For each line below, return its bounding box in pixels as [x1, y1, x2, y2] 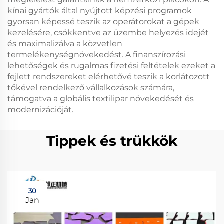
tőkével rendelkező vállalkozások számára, [7, 83, 174, 92]
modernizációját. [7, 105, 73, 114]
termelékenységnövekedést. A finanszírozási [7, 50, 186, 59]
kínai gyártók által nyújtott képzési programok [7, 6, 192, 15]
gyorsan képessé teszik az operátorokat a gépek [7, 17, 199, 26]
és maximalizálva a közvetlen [7, 39, 122, 48]
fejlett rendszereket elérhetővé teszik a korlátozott [7, 72, 210, 81]
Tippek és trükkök [46, 132, 177, 149]
